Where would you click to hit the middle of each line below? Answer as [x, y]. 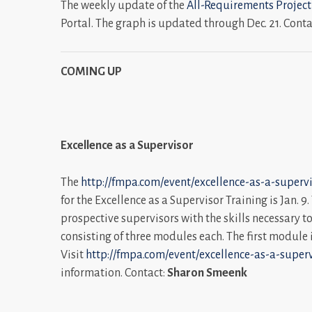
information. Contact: [114, 273]
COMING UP [91, 71]
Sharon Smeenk [207, 273]
